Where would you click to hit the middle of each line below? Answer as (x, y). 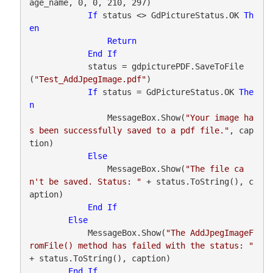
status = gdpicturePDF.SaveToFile (58, 66)
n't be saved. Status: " (85, 181)
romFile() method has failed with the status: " (141, 245)
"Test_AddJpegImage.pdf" (90, 79)
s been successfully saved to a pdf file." (129, 130)
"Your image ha (219, 117)
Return (122, 41)
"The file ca (214, 168)
